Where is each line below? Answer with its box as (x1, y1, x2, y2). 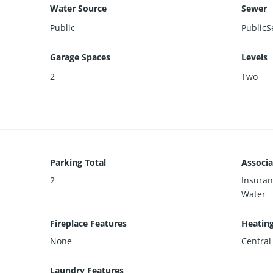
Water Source (50, 2, 107, 14)
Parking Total (50, 156, 107, 168)
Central (241, 235, 271, 247)
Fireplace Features (50, 217, 127, 229)
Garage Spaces (50, 51, 111, 63)
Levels (241, 51, 268, 63)
